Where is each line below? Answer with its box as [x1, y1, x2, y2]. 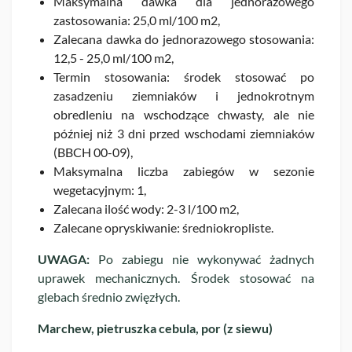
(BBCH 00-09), [53, 144, 133, 159]
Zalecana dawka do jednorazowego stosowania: [53, 31, 314, 46]
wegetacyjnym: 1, [53, 181, 146, 197]
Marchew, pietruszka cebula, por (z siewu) [38, 320, 273, 335]
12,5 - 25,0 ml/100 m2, [53, 49, 174, 65]
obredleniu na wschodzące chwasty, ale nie [53, 106, 314, 122]
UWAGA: [38, 251, 90, 266]
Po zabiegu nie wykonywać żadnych [90, 251, 314, 266]
